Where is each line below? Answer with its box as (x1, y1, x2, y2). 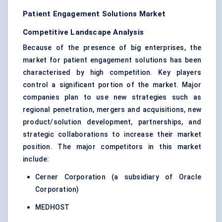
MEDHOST (35, 203, 70, 212)
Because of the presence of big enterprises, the (23, 44, 201, 52)
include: (23, 155, 50, 164)
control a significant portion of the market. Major (23, 81, 201, 89)
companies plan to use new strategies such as (23, 93, 201, 102)
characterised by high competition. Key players (23, 68, 201, 77)
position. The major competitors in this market (23, 143, 201, 151)
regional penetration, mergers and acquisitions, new (23, 106, 201, 114)
